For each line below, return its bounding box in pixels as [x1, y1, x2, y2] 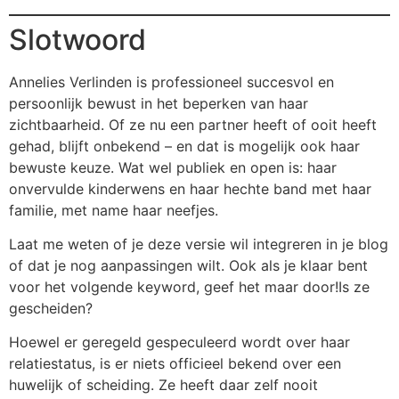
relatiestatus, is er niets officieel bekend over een [9, 354, 341, 373]
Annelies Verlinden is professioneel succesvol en [9, 72, 334, 91]
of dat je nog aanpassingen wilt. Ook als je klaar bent [9, 256, 368, 274]
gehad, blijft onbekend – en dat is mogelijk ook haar [9, 136, 360, 155]
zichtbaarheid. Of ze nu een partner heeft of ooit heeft [9, 115, 377, 134]
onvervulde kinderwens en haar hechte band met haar [9, 179, 371, 198]
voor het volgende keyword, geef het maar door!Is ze [9, 277, 370, 296]
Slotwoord [9, 21, 146, 57]
